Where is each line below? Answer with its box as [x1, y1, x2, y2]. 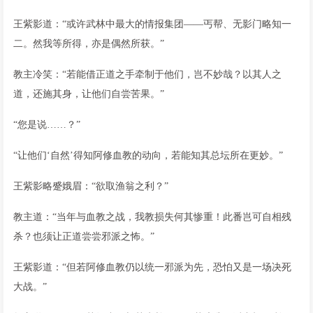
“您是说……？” [13, 119, 80, 130]
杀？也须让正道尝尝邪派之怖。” [13, 231, 154, 242]
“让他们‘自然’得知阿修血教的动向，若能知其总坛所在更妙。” [13, 150, 283, 161]
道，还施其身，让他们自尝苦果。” [13, 88, 164, 99]
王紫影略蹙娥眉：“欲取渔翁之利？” [13, 180, 168, 191]
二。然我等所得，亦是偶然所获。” [13, 38, 164, 49]
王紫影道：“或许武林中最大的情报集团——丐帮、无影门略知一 [13, 18, 291, 29]
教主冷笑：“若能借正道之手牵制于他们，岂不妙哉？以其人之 [13, 68, 282, 80]
